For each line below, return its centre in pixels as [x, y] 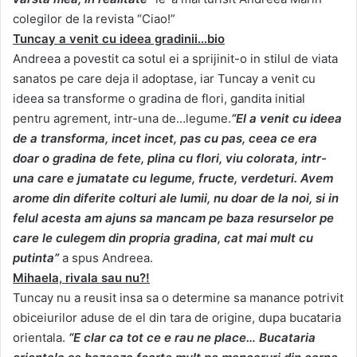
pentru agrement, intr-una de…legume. [122, 119]
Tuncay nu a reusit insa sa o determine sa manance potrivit [178, 298]
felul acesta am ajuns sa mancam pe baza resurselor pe [173, 218]
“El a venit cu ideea [286, 119]
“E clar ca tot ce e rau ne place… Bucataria [192, 338]
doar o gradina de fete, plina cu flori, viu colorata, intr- [170, 159]
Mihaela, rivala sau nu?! [81, 278]
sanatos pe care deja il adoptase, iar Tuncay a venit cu [164, 79]
